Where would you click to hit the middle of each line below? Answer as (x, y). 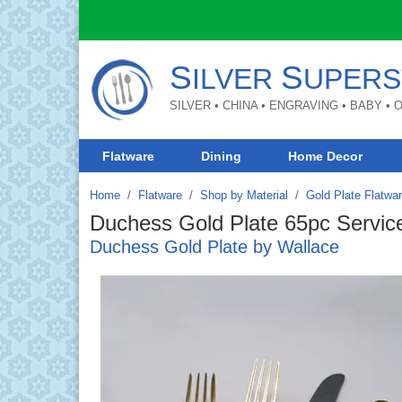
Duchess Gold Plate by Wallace (214, 246)
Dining (222, 156)
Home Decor (326, 156)
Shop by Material (244, 195)
